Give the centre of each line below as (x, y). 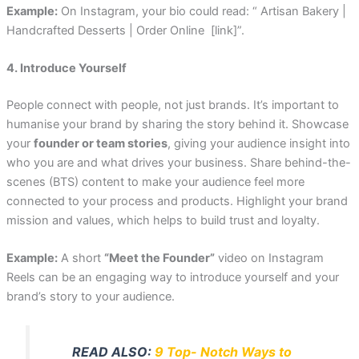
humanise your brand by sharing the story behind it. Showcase (177, 124)
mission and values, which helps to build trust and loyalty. (163, 220)
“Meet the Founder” (159, 258)
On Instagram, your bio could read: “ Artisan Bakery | (202, 11)
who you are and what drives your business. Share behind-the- (178, 162)
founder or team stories (100, 143)
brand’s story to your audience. (90, 297)
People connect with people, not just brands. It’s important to (172, 105)
